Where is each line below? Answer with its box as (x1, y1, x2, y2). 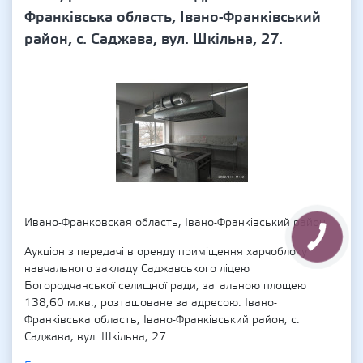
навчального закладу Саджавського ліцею (24, 262, 250, 276)
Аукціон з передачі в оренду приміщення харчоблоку (24, 245, 307, 259)
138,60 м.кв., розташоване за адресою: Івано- (24, 296, 277, 310)
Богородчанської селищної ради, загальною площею (24, 279, 306, 293)
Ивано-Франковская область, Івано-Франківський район (24, 216, 326, 230)
